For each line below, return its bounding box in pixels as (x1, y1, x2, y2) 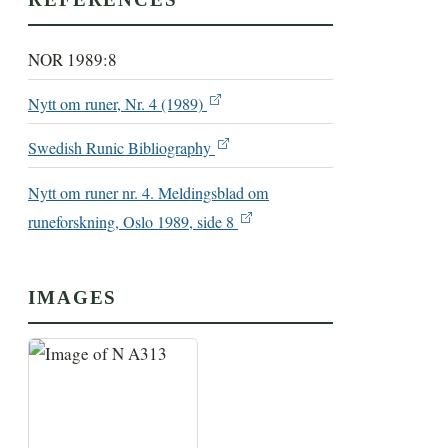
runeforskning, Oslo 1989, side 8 (28, 210, 239, 233)
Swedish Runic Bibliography (28, 137, 216, 160)
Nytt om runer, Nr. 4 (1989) (28, 93, 208, 116)
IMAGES (28, 287, 118, 309)
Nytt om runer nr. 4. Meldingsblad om (28, 181, 270, 204)
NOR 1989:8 (28, 47, 118, 71)
